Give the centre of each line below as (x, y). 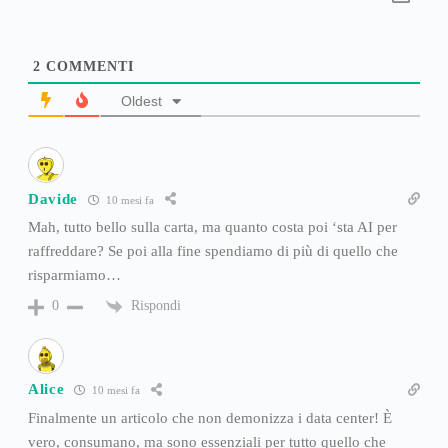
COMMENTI (87, 67)
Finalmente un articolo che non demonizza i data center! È (209, 417)
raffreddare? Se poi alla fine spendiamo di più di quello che (212, 251)
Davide (53, 198)
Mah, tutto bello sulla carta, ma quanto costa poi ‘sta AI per (212, 227)
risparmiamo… (74, 275)
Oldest (141, 101)
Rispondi (155, 306)
